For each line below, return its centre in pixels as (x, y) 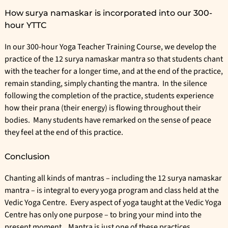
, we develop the (189, 47)
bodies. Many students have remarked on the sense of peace (108, 120)
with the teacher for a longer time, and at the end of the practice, (114, 72)
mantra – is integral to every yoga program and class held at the (112, 191)
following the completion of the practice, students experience (109, 96)
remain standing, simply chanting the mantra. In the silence (106, 84)
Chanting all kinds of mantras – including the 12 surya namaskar (113, 178)
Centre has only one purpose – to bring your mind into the (103, 215)
